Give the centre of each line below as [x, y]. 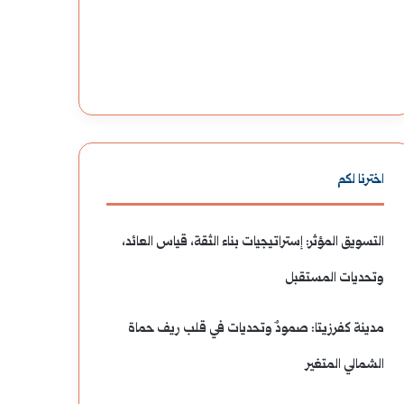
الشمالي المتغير [345, 365]
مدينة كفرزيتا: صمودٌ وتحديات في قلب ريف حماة [256, 329]
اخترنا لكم [361, 180]
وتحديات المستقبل [335, 278]
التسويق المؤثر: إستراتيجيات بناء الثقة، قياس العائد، [253, 242]
